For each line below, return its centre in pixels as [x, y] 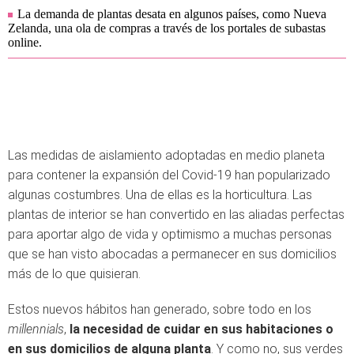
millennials [36, 329]
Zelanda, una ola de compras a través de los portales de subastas [167, 28]
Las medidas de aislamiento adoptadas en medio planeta [166, 155]
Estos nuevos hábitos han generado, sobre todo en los [160, 309]
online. [25, 42]
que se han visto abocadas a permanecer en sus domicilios [172, 254]
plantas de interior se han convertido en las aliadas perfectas [176, 215]
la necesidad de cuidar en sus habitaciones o [200, 329]
